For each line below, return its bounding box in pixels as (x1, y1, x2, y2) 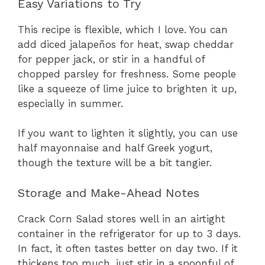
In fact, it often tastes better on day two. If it (18, 242, 238, 254)
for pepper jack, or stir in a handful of (18, 53, 205, 65)
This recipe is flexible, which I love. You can (18, 23, 228, 35)
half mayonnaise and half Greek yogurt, (18, 142, 212, 154)
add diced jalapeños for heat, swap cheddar (18, 38, 234, 50)
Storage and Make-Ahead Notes (18, 185, 199, 200)
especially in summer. (18, 97, 123, 109)
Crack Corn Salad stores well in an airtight (18, 212, 225, 225)
